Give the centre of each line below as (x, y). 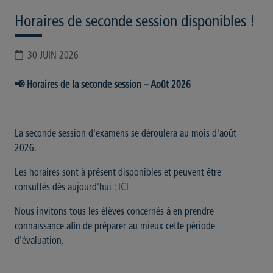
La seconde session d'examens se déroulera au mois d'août (126, 134)
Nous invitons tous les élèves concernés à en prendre (114, 212)
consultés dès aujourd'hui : (65, 188)
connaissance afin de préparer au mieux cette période (115, 227)
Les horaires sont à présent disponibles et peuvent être (118, 173)
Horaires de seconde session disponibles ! (135, 22)
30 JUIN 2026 (53, 56)
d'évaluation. (39, 241)
